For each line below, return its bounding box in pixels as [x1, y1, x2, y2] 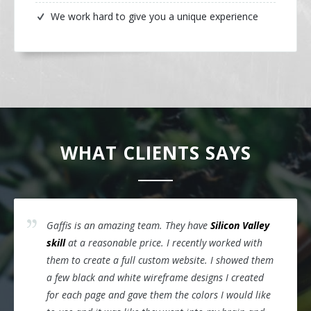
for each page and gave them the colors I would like [47, 288, 271, 301]
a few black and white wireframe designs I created [47, 271, 264, 284]
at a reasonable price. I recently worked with [65, 236, 262, 249]
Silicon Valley [210, 219, 269, 232]
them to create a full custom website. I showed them [47, 253, 274, 267]
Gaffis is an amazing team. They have [47, 219, 210, 232]
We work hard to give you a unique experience [51, 10, 258, 23]
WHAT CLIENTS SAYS [60, 140, 251, 165]
